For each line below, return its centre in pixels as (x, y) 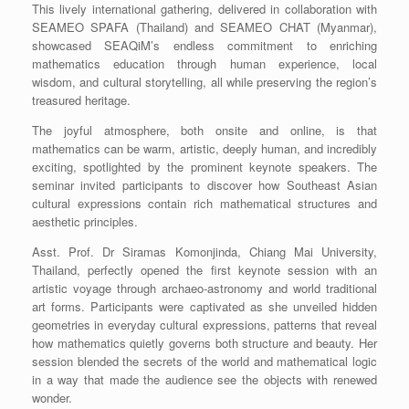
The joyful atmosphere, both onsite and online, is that (204, 131)
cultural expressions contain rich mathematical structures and (204, 204)
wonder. (52, 398)
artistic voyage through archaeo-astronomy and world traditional (204, 288)
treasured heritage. (81, 100)
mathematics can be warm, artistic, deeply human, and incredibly (204, 149)
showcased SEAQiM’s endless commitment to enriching (204, 46)
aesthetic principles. (85, 222)
